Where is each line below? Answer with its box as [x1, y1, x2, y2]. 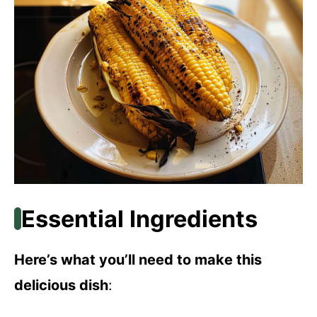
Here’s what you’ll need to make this [14, 250, 262, 268]
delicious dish [14, 276, 108, 294]
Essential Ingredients [21, 204, 258, 233]
